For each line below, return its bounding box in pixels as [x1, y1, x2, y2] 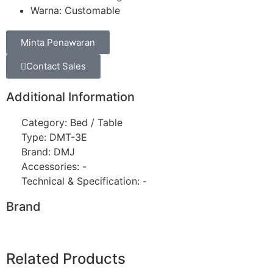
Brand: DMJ [21, 146, 75, 158]
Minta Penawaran [21, 37, 95, 49]
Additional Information [6, 90, 135, 105]
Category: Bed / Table [21, 116, 122, 129]
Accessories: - [21, 160, 87, 173]
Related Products [6, 250, 126, 268]
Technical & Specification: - [21, 175, 147, 188]
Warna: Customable [30, 4, 120, 17]
